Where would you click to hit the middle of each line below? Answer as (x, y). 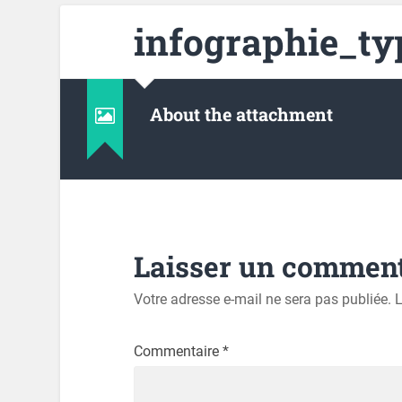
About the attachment (242, 114)
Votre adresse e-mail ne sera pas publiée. (262, 300)
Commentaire (178, 352)
